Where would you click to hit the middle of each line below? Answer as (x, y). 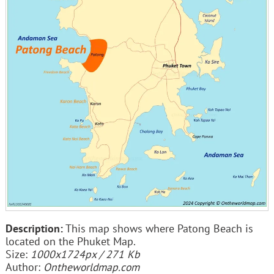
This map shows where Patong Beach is (158, 228)
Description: (34, 228)
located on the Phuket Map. (70, 241)
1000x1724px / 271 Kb (85, 254)
